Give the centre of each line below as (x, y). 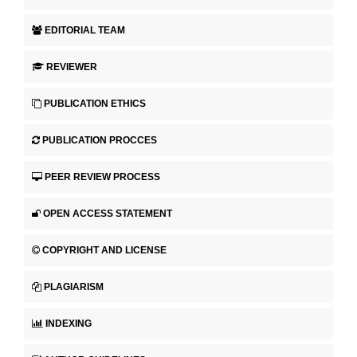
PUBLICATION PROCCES (100, 140)
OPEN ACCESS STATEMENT (108, 213)
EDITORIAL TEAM (85, 30)
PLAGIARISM (74, 286)
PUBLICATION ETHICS (95, 103)
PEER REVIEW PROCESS (102, 177)
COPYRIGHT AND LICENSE (104, 250)
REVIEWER (72, 67)
